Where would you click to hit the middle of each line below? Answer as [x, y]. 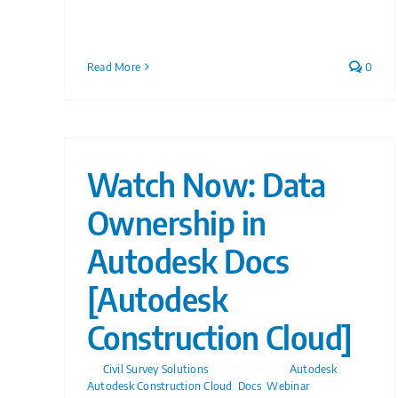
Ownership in [177, 223]
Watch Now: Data [207, 184]
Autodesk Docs [188, 261]
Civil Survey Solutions [155, 369]
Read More [114, 67]
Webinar [288, 386]
